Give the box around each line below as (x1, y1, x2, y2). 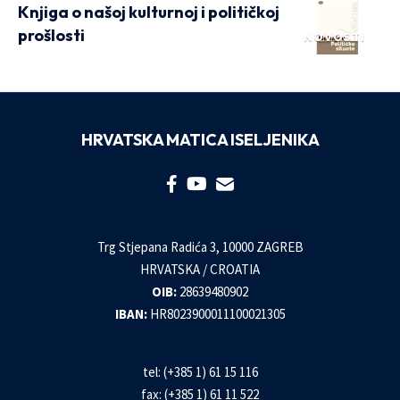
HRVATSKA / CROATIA (140, 261, 260, 278)
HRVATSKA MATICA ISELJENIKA (80, 129, 320, 150)
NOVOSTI (304, 30, 365, 44)
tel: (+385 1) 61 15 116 (142, 363, 258, 380)
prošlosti (18, 25, 85, 46)
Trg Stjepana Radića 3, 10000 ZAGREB (96, 238, 304, 255)
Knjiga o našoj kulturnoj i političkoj (18, 2, 279, 22)
